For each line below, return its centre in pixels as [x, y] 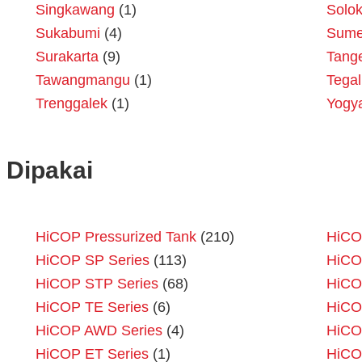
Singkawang [75, 10]
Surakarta [67, 57]
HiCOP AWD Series [99, 331]
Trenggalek [72, 104]
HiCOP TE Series [92, 307]
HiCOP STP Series [97, 284]
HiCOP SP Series [93, 261]
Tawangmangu [83, 80]
